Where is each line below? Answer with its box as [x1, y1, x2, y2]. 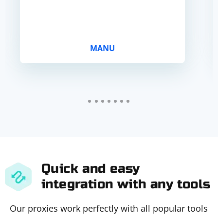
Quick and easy [41, 161, 140, 176]
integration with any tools [41, 177, 211, 192]
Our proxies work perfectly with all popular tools [10, 202, 208, 214]
